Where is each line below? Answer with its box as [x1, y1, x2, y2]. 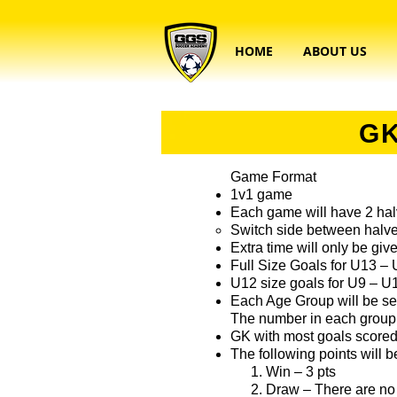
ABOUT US [303, 43, 367, 59]
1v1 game [230, 187, 292, 202]
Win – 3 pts [266, 364, 336, 379]
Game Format [230, 169, 316, 184]
